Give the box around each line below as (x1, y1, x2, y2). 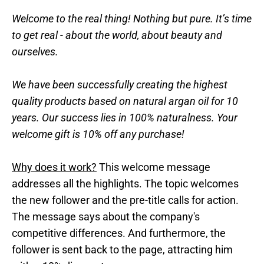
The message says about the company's (12, 210, 200, 223)
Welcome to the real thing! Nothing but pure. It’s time (12, 12, 252, 25)
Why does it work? (12, 161, 97, 174)
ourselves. (12, 45, 58, 58)
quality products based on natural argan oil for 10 (12, 95, 238, 108)
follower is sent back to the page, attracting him (12, 243, 233, 256)
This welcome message (97, 161, 210, 174)
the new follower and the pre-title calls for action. (12, 194, 239, 207)
